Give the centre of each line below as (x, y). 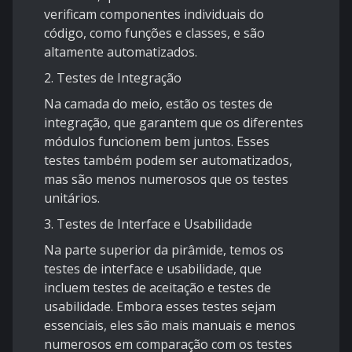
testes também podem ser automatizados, (168, 161)
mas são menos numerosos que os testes (166, 180)
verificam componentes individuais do (154, 15)
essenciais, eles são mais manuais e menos (170, 326)
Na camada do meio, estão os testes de (158, 104)
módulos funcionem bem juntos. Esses (157, 142)
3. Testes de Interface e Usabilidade (148, 224)
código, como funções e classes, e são (154, 33)
